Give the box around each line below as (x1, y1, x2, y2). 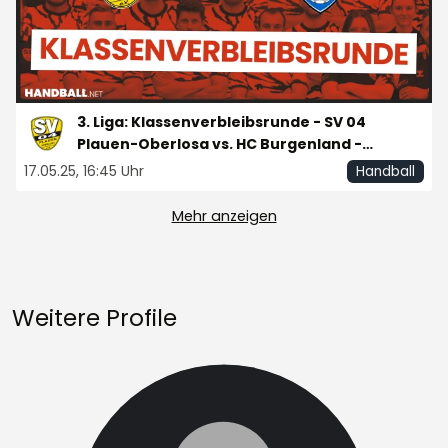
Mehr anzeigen (171, 205, 277, 226)
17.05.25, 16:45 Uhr (121, 160, 144, 181)
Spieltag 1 (77, 156, 149, 177)
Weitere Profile (12, 301, 177, 334)
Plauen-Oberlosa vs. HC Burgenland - (77, 134, 362, 155)
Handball (356, 161, 416, 181)
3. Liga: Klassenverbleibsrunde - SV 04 (77, 112, 366, 133)
